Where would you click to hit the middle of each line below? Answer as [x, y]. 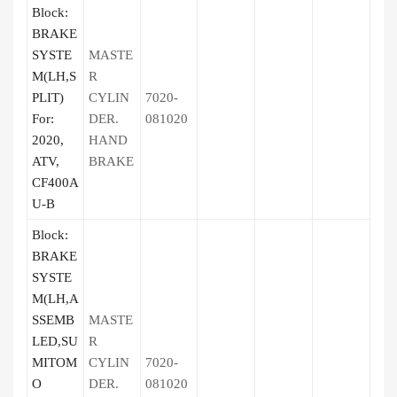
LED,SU [55, 341]
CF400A [55, 183]
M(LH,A [55, 299]
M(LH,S [54, 76]
